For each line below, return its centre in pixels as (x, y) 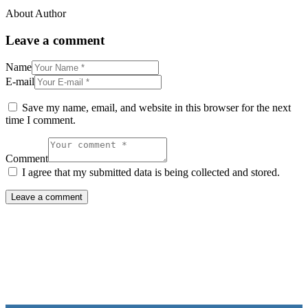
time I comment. (41, 120)
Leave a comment (55, 40)
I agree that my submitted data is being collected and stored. (151, 173)
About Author (36, 13)
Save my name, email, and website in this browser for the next (156, 108)
